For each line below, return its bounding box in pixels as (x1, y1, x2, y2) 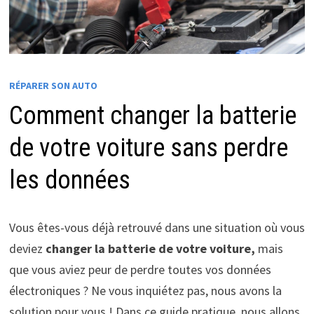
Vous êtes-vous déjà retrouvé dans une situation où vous (8, 219, 305, 236)
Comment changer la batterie (8, 101, 296, 131)
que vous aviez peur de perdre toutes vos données (8, 261, 271, 278)
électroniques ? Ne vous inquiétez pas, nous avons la (8, 282, 282, 299)
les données (8, 165, 130, 196)
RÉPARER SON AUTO (8, 79, 97, 93)
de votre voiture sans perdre (8, 133, 288, 163)
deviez (8, 240, 46, 257)
